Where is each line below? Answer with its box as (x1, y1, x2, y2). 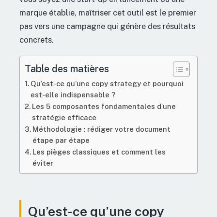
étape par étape (32, 136, 90, 144)
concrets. (19, 35, 54, 45)
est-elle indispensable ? (30, 91, 115, 99)
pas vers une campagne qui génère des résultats (19, 21, 195, 31)
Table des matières (25, 62, 109, 74)
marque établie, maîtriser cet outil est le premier (19, 8, 196, 18)
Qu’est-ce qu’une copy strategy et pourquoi (30, 79, 184, 88)
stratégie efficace (31, 113, 96, 122)
